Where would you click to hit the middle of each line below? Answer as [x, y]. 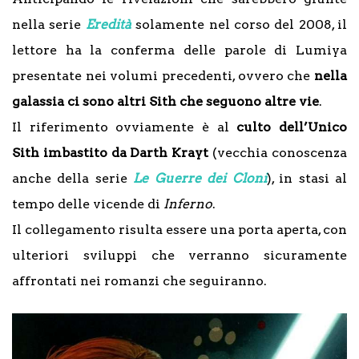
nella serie [49, 24]
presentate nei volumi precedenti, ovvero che [163, 75]
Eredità [108, 24]
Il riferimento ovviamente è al [125, 127]
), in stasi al [307, 178]
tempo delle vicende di [88, 204]
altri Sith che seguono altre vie [218, 101]
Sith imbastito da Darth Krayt [111, 152]
